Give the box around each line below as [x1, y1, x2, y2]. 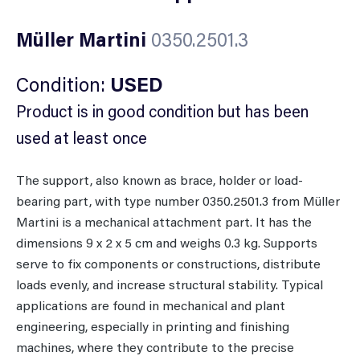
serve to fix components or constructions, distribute [16, 255, 321, 272]
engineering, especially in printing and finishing [16, 317, 289, 335]
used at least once [16, 127, 147, 149]
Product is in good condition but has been [16, 100, 309, 122]
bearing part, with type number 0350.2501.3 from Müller [16, 192, 340, 210]
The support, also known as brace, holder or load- [16, 171, 303, 189]
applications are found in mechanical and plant [16, 297, 285, 314]
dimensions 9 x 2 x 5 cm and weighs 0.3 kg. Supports [16, 234, 317, 252]
